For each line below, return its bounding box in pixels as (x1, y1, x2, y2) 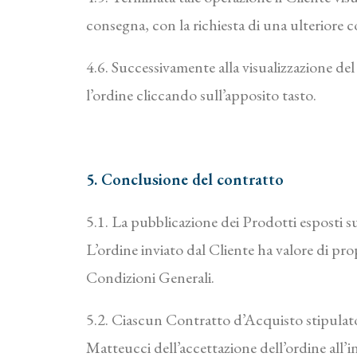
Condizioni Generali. (86, 267, 214, 288)
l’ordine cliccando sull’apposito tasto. (86, 84, 316, 105)
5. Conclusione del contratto (86, 169, 284, 190)
